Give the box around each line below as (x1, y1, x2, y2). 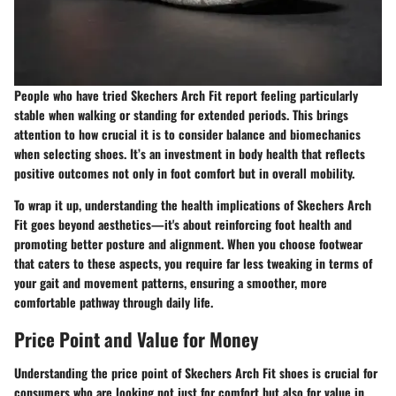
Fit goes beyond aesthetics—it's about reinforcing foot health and (14, 215, 352, 234)
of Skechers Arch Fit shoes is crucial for (168, 362, 377, 382)
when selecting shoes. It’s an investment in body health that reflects (14, 144, 365, 164)
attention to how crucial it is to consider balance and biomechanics (14, 125, 361, 144)
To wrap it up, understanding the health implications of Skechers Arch (14, 195, 371, 215)
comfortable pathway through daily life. (14, 293, 213, 312)
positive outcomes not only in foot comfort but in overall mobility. (14, 164, 354, 183)
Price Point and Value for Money (14, 325, 258, 354)
